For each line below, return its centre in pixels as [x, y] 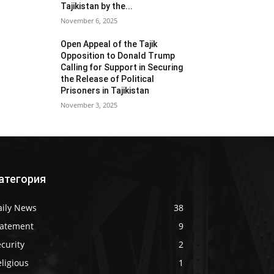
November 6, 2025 [89, 20]
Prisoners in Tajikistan [105, 90]
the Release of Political [108, 79]
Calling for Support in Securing [122, 67]
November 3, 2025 [89, 105]
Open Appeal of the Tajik [109, 44]
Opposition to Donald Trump [118, 55]
